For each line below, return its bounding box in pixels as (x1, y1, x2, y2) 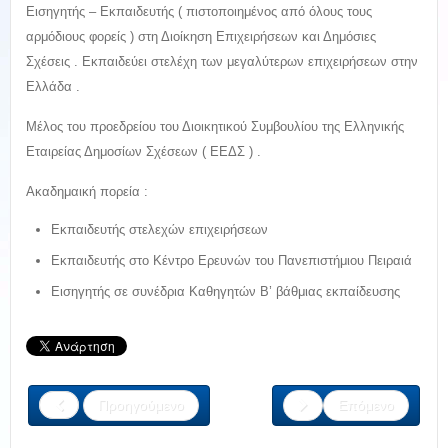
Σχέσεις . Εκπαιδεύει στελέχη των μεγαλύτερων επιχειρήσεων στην (26, 53, 418, 69)
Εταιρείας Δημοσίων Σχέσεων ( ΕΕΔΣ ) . (26, 143, 261, 159)
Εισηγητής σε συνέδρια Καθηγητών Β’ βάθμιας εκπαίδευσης (51, 283, 400, 299)
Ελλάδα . (26, 78, 80, 94)
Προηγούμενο (98, 396, 184, 413)
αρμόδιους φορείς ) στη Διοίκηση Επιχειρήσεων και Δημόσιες (26, 28, 376, 44)
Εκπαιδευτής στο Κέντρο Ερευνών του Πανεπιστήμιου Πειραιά (51, 252, 412, 268)
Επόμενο (338, 396, 394, 413)
